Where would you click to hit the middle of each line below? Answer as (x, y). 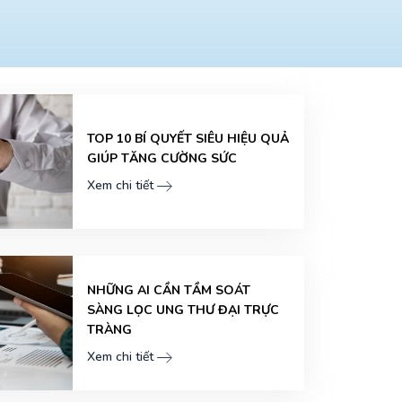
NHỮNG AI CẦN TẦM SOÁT (169, 291)
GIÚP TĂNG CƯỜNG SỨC (162, 159)
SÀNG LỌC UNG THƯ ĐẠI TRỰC (183, 310)
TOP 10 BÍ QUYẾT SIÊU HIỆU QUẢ (188, 139)
